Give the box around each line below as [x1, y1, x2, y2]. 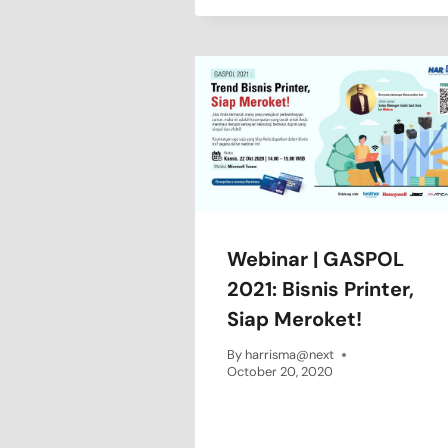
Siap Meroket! [227, 305, 362, 332]
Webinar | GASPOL [227, 245, 404, 272]
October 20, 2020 [227, 363, 333, 381]
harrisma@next [245, 346, 335, 364]
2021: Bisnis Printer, [227, 275, 414, 302]
